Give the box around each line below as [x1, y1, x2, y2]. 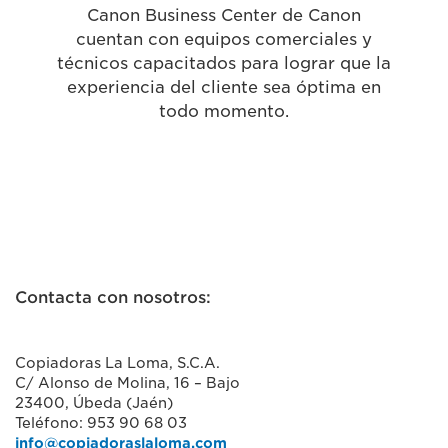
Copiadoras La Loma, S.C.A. [15, 355, 220, 371]
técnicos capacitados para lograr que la [56, 54, 391, 73]
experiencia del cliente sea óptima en [66, 78, 381, 97]
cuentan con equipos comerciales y [75, 30, 372, 49]
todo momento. [158, 102, 289, 121]
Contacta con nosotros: [15, 288, 211, 307]
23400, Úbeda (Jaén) [15, 395, 173, 411]
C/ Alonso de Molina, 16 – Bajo [15, 375, 240, 391]
